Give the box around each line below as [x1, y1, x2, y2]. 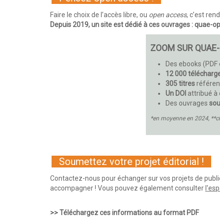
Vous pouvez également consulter [98, 184, 205, 192]
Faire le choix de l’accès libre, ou [50, 10, 149, 19]
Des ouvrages [165, 99, 209, 107]
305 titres [165, 79, 195, 87]
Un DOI [165, 89, 188, 97]
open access [149, 10, 187, 19]
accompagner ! [50, 184, 98, 192]
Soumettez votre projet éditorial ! [52, 155, 211, 167]
